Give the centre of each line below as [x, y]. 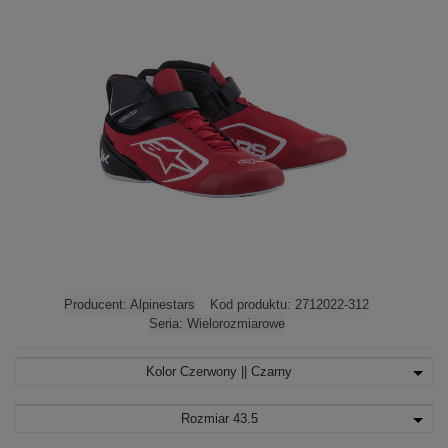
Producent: [97, 304]
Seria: [167, 323]
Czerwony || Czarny [236, 371]
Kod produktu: [252, 304]
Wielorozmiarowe [235, 323]
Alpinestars [162, 304]
